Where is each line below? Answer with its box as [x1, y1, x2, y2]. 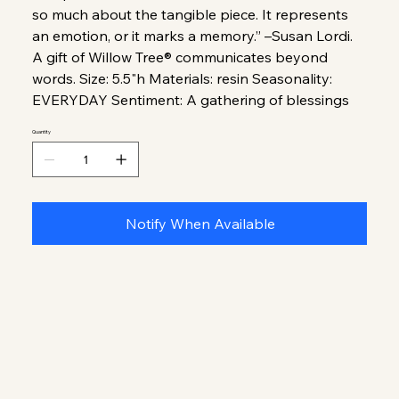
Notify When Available [126, 214, 275, 232]
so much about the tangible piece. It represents [32, 4, 349, 23]
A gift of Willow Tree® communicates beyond [32, 47, 329, 66]
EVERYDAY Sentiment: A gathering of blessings [32, 90, 350, 109]
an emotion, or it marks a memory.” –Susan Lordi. [32, 26, 354, 45]
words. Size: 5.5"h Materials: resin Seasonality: [32, 69, 333, 87]
